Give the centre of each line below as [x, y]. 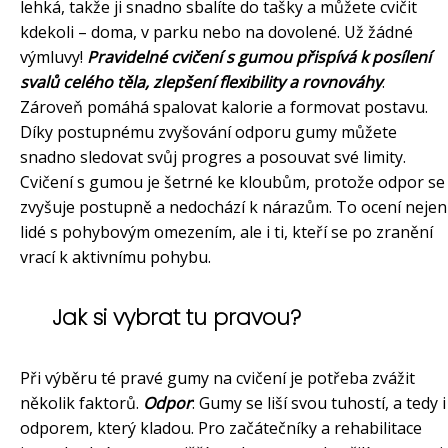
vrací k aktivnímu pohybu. [115, 257]
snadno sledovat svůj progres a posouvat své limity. [213, 157]
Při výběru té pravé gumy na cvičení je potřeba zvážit [217, 378]
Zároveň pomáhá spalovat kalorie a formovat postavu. [224, 107]
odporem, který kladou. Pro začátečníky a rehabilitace [221, 428]
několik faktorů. [81, 403]
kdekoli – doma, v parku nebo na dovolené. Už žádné [216, 32]
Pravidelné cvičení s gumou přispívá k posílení [259, 57]
